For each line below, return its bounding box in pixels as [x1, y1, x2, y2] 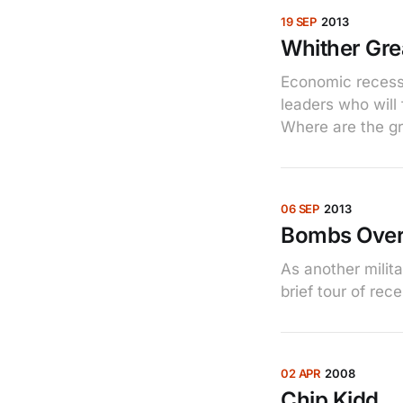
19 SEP [281, 13, 318, 29]
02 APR [281, 365, 321, 381]
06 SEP [281, 201, 320, 216]
